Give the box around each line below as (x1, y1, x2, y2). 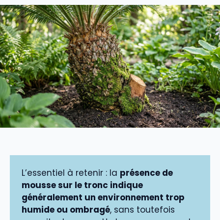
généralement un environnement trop (22, 191, 185, 203)
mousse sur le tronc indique (22, 179, 143, 191)
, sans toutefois (110, 203, 175, 216)
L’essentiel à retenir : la (22, 166, 120, 179)
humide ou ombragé (22, 203, 110, 216)
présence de (120, 166, 173, 179)
